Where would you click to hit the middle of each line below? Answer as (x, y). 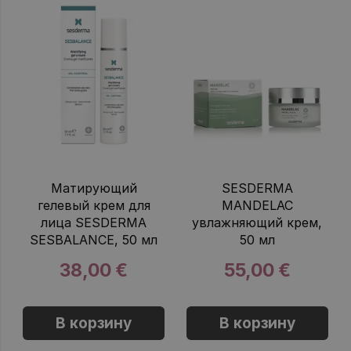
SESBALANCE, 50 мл (94, 239)
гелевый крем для (94, 205)
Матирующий (94, 188)
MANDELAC (257, 205)
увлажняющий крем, (257, 222)
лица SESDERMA (94, 222)
